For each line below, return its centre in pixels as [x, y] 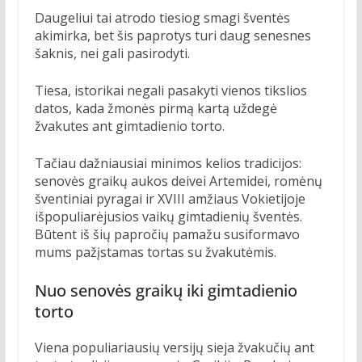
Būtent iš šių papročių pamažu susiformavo [167, 235]
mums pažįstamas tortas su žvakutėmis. [155, 253]
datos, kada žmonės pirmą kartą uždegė [156, 109]
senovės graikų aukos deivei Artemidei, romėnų [178, 181]
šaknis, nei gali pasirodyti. [112, 54]
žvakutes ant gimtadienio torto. [129, 126]
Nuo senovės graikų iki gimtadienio [166, 291]
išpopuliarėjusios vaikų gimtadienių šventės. [168, 217]
